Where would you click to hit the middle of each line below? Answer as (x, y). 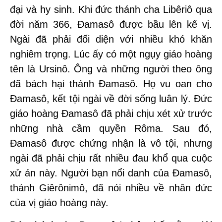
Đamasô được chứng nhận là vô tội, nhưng (111, 143)
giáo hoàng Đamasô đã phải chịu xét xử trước (111, 113)
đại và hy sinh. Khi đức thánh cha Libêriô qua (111, 9)
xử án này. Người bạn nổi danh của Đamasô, (111, 173)
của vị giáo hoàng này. (59, 203)
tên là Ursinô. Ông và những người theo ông (111, 69)
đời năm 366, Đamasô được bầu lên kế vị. (111, 24)
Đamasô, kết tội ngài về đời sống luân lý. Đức (111, 99)
